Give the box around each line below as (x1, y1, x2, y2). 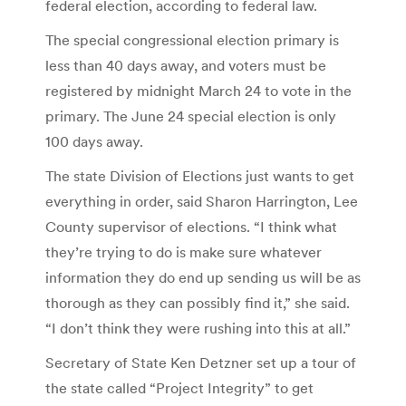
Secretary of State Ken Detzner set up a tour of (45, 353, 356, 372)
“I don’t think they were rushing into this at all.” (45, 318, 351, 337)
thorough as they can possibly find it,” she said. (45, 293, 350, 312)
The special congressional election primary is (45, 30, 339, 49)
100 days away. (45, 131, 143, 150)
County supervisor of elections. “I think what (45, 217, 337, 236)
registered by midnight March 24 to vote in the (45, 81, 352, 100)
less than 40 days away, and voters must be (45, 55, 326, 74)
